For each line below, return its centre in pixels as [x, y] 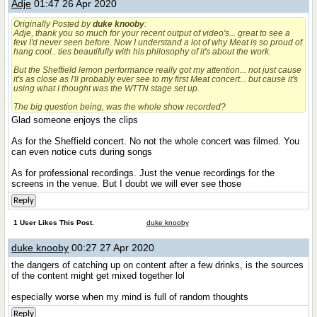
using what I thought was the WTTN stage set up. [107, 88]
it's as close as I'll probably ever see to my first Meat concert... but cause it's [156, 79]
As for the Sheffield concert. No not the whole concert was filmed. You [156, 141]
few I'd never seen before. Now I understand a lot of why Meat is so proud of [158, 42]
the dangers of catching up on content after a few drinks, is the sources [158, 265]
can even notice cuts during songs [83, 152]
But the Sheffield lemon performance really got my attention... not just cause [158, 70]
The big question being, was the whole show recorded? [120, 106]
